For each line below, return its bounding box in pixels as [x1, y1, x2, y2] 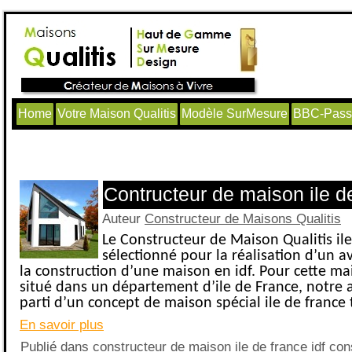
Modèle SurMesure [181, 107, 288, 120]
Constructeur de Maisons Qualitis [145, 211, 341, 226]
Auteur [102, 211, 145, 226]
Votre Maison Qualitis [57, 107, 176, 120]
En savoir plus [20, 317, 104, 332]
